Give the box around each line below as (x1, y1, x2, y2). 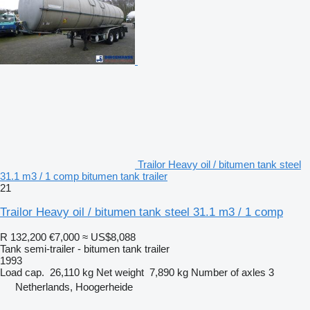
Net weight (96, 266, 144, 278)
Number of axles (191, 266, 266, 278)
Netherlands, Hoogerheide (15, 280, 133, 293)
